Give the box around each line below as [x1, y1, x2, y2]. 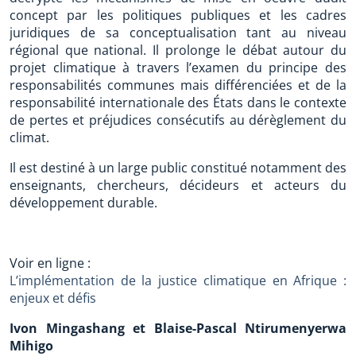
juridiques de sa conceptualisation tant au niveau [10, 24, 346, 41]
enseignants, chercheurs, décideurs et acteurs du [10, 176, 346, 194]
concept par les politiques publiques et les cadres [10, 6, 346, 24]
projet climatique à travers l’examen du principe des [10, 59, 346, 76]
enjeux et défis [10, 289, 96, 307]
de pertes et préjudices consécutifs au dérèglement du [10, 111, 346, 129]
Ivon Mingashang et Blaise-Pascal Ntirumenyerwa [10, 319, 346, 337]
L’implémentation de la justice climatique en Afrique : [10, 272, 346, 289]
